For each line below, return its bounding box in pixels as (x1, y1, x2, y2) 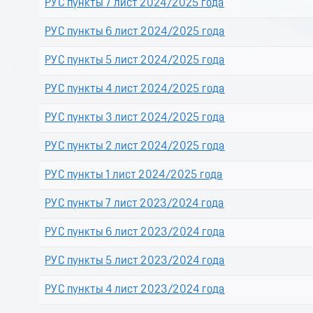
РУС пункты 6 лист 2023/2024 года (45, 227, 225, 239)
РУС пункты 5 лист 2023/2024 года (45, 256, 225, 268)
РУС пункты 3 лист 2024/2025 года (45, 112, 225, 124)
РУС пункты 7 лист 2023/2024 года (45, 198, 224, 210)
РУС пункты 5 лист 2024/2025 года (45, 55, 225, 67)
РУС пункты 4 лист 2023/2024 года (45, 284, 225, 296)
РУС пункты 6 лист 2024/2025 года (45, 27, 225, 38)
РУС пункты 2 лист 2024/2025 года (45, 141, 225, 153)
